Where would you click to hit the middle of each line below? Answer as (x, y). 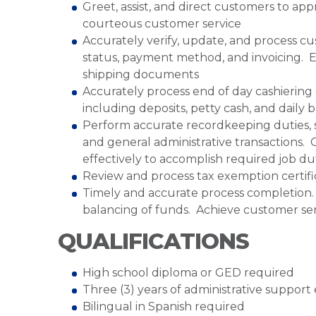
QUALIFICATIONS (153, 241)
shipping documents (141, 74)
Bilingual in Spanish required (164, 306)
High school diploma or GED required (188, 273)
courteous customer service (162, 24)
